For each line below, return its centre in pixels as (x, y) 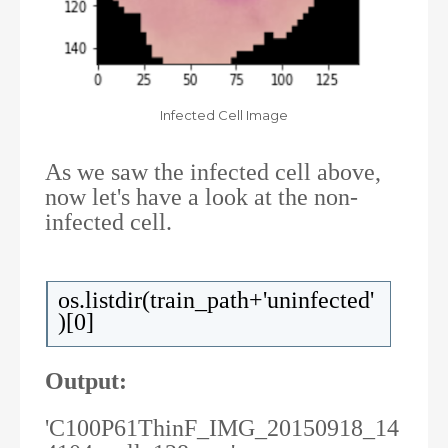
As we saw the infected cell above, (213, 171)
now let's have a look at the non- (201, 196)
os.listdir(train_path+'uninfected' (216, 299)
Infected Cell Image (224, 115)
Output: (86, 380)
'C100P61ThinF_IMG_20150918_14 (222, 427)
